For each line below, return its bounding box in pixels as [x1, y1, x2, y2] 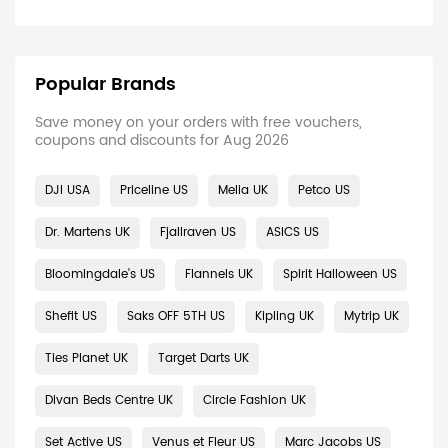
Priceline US [120, 181, 188, 200]
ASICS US [266, 223, 319, 242]
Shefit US [45, 307, 97, 326]
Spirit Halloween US [283, 265, 397, 284]
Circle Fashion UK [203, 391, 306, 410]
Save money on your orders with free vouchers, [35, 111, 362, 134]
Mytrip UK [344, 307, 399, 326]
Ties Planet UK [45, 349, 128, 368]
